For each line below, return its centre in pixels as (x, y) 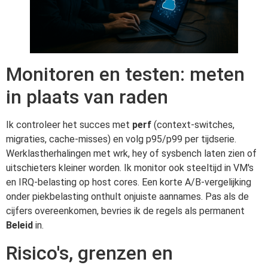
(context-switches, (193, 125)
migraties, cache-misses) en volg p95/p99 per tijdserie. (121, 139)
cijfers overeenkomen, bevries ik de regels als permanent (125, 211)
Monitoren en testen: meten (125, 74)
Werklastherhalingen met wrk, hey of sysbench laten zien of (131, 154)
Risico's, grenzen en (89, 253)
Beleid (19, 226)
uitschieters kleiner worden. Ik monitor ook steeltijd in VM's (130, 168)
